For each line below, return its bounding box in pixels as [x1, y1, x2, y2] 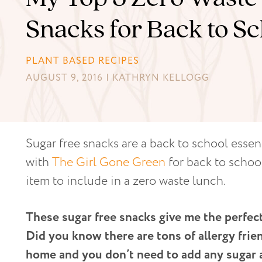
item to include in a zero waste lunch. [26, 173, 226, 189]
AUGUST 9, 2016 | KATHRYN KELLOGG [26, 71, 209, 84]
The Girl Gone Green [52, 154, 166, 171]
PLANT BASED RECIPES [26, 54, 139, 67]
